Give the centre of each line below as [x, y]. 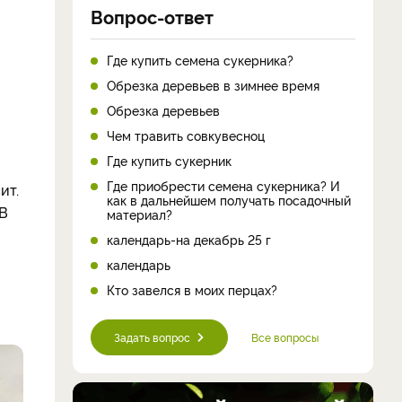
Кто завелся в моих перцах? [192, 289]
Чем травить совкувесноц [186, 135]
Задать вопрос [152, 336]
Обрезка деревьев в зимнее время [213, 84]
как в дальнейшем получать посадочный [229, 199]
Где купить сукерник [169, 160]
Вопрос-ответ [152, 16]
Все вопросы [285, 336]
